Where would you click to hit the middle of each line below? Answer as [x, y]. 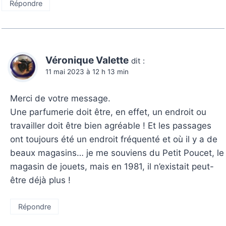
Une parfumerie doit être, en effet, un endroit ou [108, 112]
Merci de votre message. [61, 98]
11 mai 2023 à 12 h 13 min [87, 72]
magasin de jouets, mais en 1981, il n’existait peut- [112, 166]
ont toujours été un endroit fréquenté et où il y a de [114, 139]
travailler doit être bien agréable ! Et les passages [111, 125]
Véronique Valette [87, 61]
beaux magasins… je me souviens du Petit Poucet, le [117, 153]
